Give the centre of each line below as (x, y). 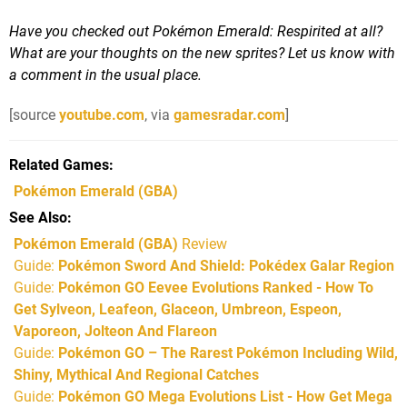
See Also (38, 217)
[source (34, 114)
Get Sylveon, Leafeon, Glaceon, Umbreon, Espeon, (178, 309)
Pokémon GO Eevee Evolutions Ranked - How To (216, 287)
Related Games (59, 164)
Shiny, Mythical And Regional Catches (136, 374)
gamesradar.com (229, 114)
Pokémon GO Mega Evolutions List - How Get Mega (225, 396)
